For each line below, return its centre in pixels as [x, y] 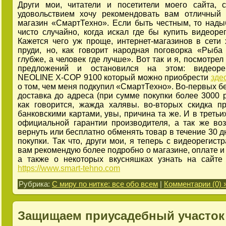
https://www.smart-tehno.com [69, 168]
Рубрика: [35, 184]
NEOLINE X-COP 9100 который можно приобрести [114, 78]
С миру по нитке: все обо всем [105, 184]
